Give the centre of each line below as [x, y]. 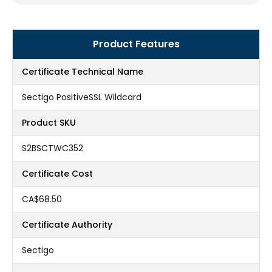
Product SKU [49, 123]
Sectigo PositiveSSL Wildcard [82, 97]
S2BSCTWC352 [53, 148]
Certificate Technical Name [83, 72]
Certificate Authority [67, 225]
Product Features [136, 44]
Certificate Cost [57, 174]
